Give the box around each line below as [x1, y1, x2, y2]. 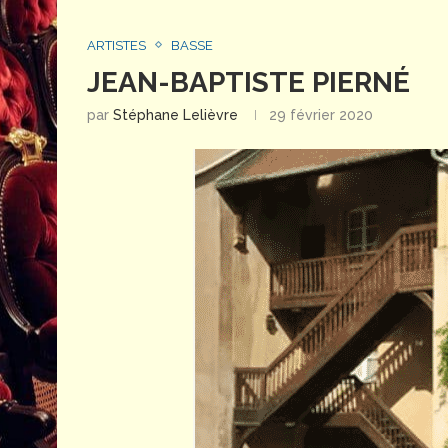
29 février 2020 [269, 106, 373, 123]
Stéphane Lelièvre [113, 106, 238, 123]
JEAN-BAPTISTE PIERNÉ [87, 65, 410, 99]
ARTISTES [87, 37, 146, 53]
